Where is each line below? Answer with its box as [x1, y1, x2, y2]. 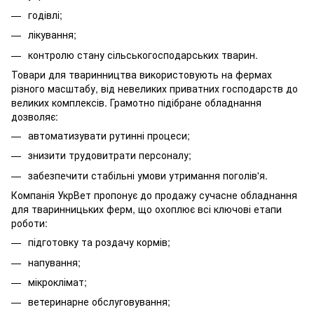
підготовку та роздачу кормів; [28, 235, 170, 250]
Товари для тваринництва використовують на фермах [11, 67, 272, 81]
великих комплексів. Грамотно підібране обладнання [11, 95, 261, 109]
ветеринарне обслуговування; [28, 294, 170, 309]
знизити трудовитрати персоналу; [28, 148, 191, 163]
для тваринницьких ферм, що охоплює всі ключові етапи [11, 202, 282, 217]
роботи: [11, 216, 48, 231]
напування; [28, 254, 81, 269]
